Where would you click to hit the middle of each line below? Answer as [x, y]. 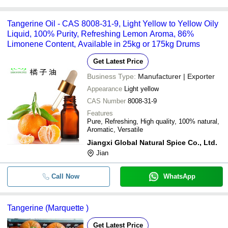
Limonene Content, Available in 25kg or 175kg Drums [104, 44]
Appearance [105, 89]
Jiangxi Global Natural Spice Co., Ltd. [152, 142]
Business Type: [111, 76]
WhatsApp [179, 176]
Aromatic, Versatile [115, 129]
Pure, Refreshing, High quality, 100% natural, [153, 121]
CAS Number [106, 101]
